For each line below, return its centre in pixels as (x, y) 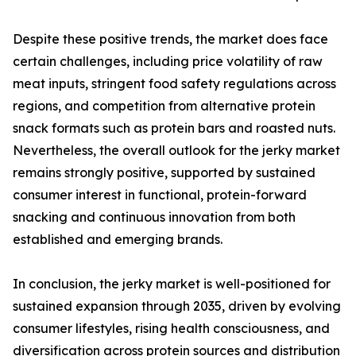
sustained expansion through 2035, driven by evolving (177, 306)
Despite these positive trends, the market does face (170, 39)
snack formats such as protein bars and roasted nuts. (174, 128)
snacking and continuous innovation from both (154, 217)
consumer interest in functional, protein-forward (160, 195)
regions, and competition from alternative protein (164, 106)
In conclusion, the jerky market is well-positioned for (172, 284)
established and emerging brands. (118, 240)
